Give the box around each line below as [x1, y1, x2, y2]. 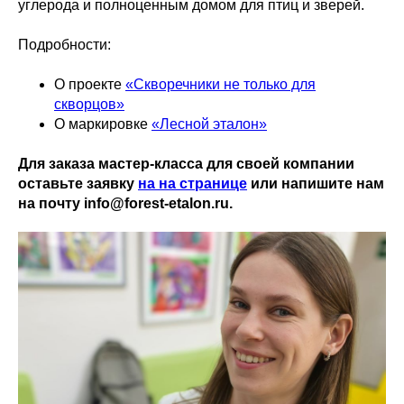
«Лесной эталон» [151, 115, 267, 132]
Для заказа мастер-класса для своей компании [18, 155, 354, 171]
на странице [159, 175, 247, 191]
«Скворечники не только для [125, 76, 316, 92]
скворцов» [54, 96, 124, 112]
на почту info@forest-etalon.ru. [18, 195, 233, 211]
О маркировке [54, 115, 151, 132]
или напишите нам [247, 175, 384, 191]
